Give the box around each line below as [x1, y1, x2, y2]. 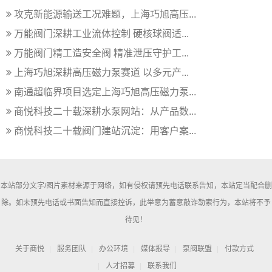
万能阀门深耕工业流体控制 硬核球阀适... [14, 29, 189, 39]
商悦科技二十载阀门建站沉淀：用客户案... [14, 126, 196, 137]
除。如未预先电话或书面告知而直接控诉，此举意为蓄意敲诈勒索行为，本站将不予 [1, 199, 271, 208]
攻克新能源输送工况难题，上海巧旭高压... [14, 9, 196, 20]
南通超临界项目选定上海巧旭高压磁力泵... [14, 87, 196, 98]
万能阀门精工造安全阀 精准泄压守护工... [14, 48, 189, 59]
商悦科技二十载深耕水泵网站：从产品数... [14, 106, 196, 117]
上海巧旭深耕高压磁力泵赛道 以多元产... [14, 67, 189, 78]
